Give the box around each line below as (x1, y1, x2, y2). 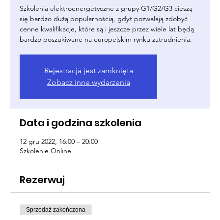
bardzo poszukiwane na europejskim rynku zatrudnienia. (20, 35, 192, 44)
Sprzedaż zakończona (26, 206, 85, 213)
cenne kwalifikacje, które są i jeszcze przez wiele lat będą (20, 25, 194, 33)
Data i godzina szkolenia (20, 116, 141, 130)
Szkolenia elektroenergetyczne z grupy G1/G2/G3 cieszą (20, 4, 192, 13)
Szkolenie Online (20, 146, 71, 155)
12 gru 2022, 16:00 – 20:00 (20, 137, 98, 146)
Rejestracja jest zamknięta (44, 66, 133, 75)
